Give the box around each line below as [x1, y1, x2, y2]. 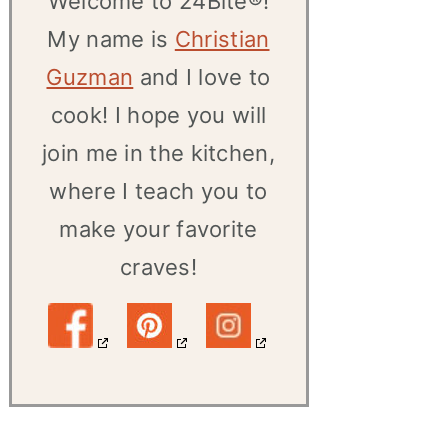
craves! [119, 254, 198, 280]
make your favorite [59, 216, 258, 242]
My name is [47, 26, 175, 52]
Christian [174, 26, 270, 52]
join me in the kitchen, [42, 140, 275, 166]
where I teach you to [49, 178, 268, 204]
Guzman [46, 64, 134, 90]
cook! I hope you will [50, 102, 267, 128]
